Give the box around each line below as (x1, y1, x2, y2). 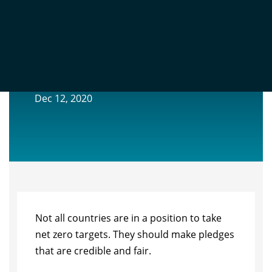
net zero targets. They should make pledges (35, 228, 234, 241)
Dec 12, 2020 (34, 92, 92, 105)
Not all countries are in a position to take (35, 211, 222, 225)
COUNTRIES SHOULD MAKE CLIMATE (34, 61, 220, 75)
